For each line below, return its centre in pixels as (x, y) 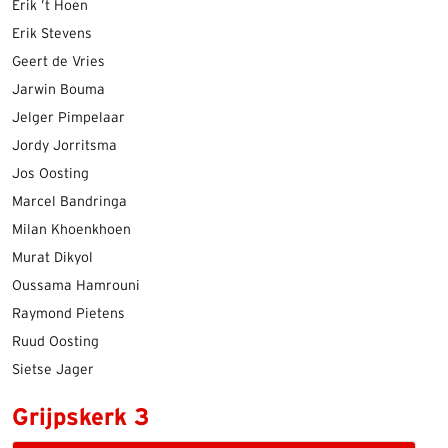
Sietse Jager (53, 370)
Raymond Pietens (68, 314)
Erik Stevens (52, 34)
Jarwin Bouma (58, 90)
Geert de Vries (58, 62)
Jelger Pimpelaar (68, 118)
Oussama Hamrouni (76, 286)
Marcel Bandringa (69, 202)
